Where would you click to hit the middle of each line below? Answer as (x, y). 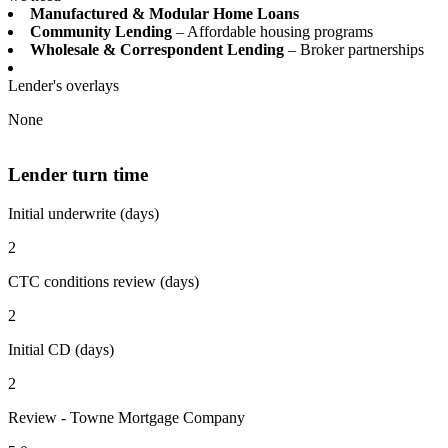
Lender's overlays (63, 86)
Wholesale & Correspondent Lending (157, 50)
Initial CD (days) (61, 349)
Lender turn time (78, 175)
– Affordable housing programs (272, 32)
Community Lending (101, 32)
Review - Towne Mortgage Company (126, 417)
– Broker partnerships (354, 50)
